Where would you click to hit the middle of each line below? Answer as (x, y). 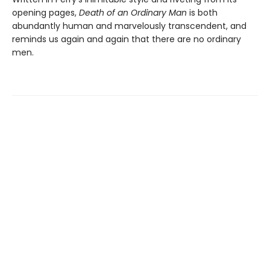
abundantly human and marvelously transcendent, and (129, 26)
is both (202, 13)
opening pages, (46, 13)
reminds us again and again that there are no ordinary (127, 39)
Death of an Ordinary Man (133, 13)
